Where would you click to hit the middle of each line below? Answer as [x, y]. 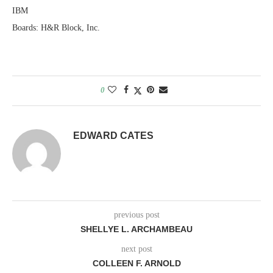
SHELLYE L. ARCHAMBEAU [136, 229]
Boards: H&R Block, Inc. [56, 27]
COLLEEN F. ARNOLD [136, 263]
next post [136, 249]
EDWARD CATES [113, 135]
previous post [136, 214]
